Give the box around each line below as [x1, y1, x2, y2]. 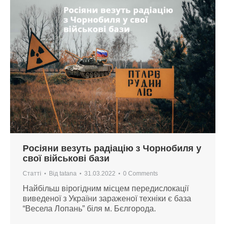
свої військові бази [23, 153, 109, 163]
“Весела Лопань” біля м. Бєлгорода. [23, 204, 156, 213]
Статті [23, 169, 41, 177]
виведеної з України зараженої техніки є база [23, 194, 191, 203]
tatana [60, 169, 77, 177]
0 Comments [123, 169, 158, 177]
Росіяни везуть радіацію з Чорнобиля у [23, 143, 201, 153]
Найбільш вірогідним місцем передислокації [23, 184, 189, 193]
